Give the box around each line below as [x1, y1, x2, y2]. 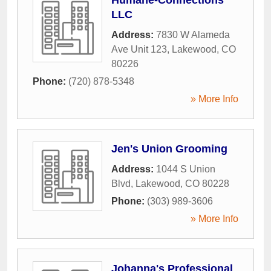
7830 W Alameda [156, 29, 230, 40]
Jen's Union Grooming [111, 142, 227, 155]
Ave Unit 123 [111, 44, 167, 54]
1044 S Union [156, 163, 215, 174]
